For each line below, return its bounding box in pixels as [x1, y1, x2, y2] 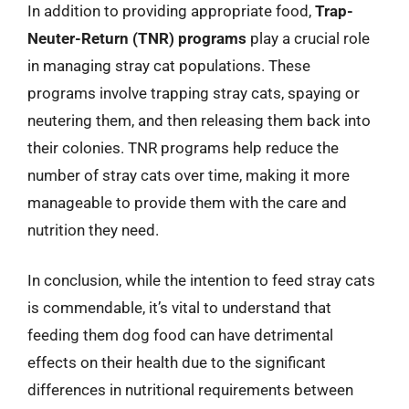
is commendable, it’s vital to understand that [27, 299, 331, 317]
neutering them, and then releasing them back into [27, 110, 371, 130]
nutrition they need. [27, 220, 159, 239]
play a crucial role [246, 28, 370, 47]
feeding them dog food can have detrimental [27, 326, 333, 344]
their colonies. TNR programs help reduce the [27, 138, 339, 157]
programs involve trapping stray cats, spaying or [27, 83, 360, 102]
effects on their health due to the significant [27, 353, 326, 372]
